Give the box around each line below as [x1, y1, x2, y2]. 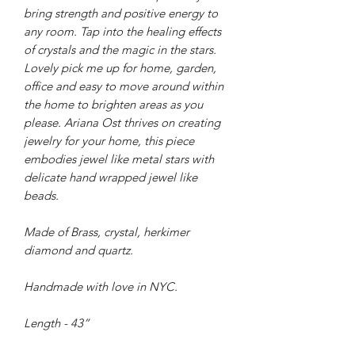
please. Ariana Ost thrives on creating [24, 114, 220, 130]
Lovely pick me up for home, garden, [24, 59, 216, 75]
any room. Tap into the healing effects [24, 23, 221, 39]
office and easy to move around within [24, 78, 223, 94]
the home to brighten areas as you [24, 96, 203, 112]
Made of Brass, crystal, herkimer [24, 223, 189, 239]
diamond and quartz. [24, 242, 136, 258]
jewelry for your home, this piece [24, 132, 194, 148]
